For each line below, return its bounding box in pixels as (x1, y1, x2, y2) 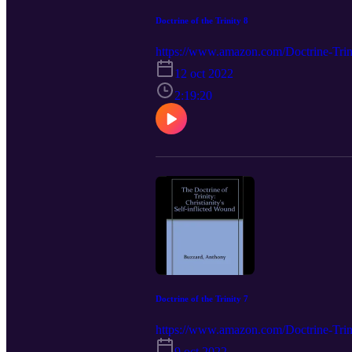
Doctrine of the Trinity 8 (156, 15, 248, 25)
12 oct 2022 (174, 66, 233, 80)
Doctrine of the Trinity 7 (156, 294, 248, 304)
